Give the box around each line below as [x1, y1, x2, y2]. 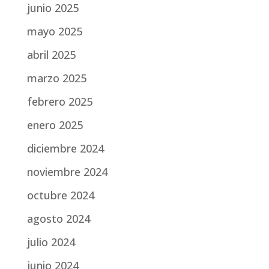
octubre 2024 [26, 188, 94, 202]
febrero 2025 [26, 94, 92, 109]
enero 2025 [26, 118, 83, 132]
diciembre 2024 [26, 141, 104, 156]
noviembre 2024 [26, 165, 107, 179]
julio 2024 [26, 235, 75, 249]
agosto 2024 [26, 211, 90, 226]
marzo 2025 [26, 71, 86, 85]
